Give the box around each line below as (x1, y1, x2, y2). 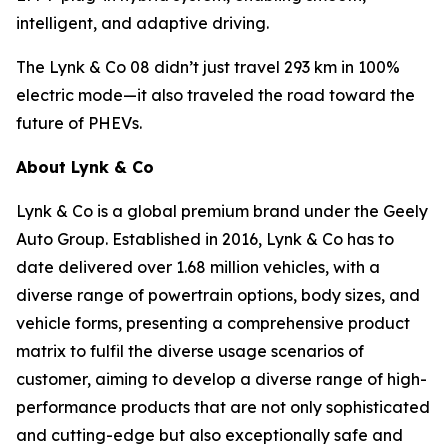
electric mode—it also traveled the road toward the (16, 85, 415, 106)
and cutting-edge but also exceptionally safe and (16, 425, 403, 446)
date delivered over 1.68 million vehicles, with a (16, 257, 380, 278)
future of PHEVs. (16, 113, 142, 134)
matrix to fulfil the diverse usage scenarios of (16, 341, 364, 362)
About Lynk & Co (16, 157, 154, 178)
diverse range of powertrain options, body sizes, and (16, 285, 420, 306)
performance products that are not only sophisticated (16, 397, 430, 418)
